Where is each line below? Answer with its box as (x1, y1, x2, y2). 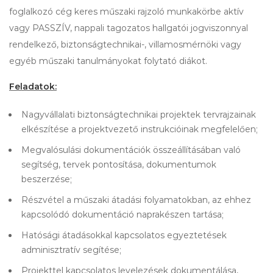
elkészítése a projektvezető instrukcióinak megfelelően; (21, 124, 258, 135)
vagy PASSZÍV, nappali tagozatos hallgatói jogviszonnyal (9, 23, 248, 34)
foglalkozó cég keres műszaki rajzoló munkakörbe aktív (9, 6, 244, 17)
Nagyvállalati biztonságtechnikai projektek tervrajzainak (21, 109, 256, 120)
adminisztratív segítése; (21, 244, 121, 255)
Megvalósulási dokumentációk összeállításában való (21, 144, 241, 155)
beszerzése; (21, 174, 72, 185)
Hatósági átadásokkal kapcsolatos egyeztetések (21, 230, 227, 241)
